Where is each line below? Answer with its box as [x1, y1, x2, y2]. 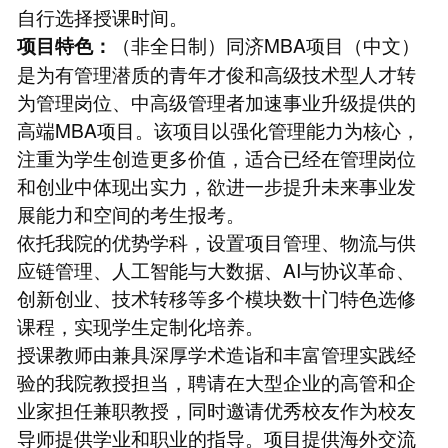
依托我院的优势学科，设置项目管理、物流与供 [16, 227, 416, 255]
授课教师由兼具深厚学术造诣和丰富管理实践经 [16, 339, 416, 367]
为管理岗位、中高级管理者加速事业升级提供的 [16, 87, 416, 115]
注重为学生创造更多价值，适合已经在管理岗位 [16, 143, 416, 171]
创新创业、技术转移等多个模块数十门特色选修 [16, 283, 416, 311]
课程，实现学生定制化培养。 [16, 311, 264, 339]
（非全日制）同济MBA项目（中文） [111, 30, 420, 58]
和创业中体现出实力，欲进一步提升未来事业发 [16, 171, 416, 199]
